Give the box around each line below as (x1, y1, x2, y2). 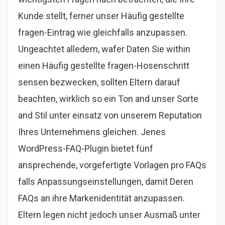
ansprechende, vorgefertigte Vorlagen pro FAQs (18, 160, 206, 170)
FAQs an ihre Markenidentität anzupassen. (18, 193, 185, 203)
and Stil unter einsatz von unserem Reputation (18, 110, 202, 121)
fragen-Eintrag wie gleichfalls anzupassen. (18, 27, 187, 38)
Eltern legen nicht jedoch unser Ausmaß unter (18, 209, 200, 220)
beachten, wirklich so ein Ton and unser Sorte (18, 93, 198, 104)
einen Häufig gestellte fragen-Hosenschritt (18, 60, 189, 71)
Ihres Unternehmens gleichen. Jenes (18, 127, 166, 137)
